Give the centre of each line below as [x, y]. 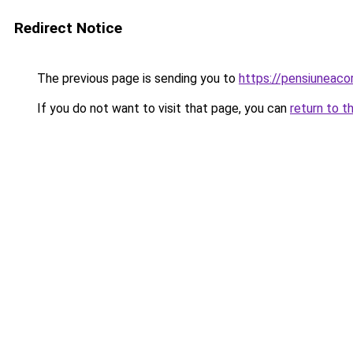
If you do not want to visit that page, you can [162, 108]
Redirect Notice [68, 28]
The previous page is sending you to [136, 78]
